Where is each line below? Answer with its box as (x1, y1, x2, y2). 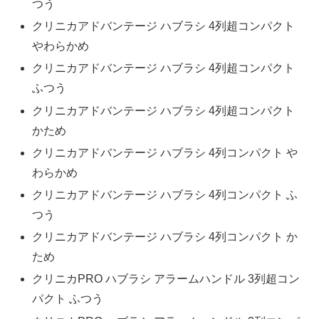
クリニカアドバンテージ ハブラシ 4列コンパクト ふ (32, 189, 298, 202)
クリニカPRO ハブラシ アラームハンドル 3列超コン (32, 273, 300, 286)
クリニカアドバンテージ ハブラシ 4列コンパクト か (32, 231, 298, 244)
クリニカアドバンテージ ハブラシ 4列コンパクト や (32, 146, 298, 159)
